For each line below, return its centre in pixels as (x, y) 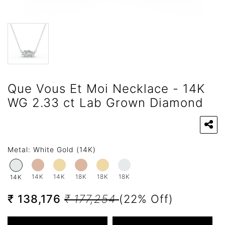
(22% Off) (146, 199)
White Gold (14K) (65, 149)
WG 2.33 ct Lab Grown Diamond (105, 102)
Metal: (20, 149)
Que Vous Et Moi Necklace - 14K (106, 88)
